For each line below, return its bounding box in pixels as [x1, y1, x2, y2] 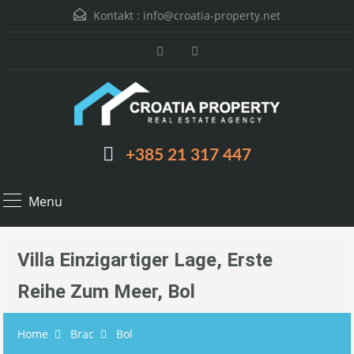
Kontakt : [90, 8, 143, 23]
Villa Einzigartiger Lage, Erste [17, 249, 273, 272]
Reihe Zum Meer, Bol [17, 281, 195, 303]
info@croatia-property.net [143, 8, 281, 23]
